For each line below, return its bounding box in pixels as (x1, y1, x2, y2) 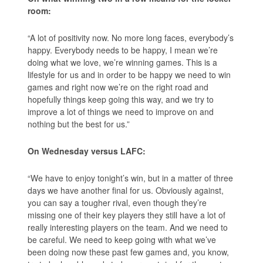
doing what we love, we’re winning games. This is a (28, 56, 218, 69)
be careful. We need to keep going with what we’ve (28, 234, 217, 246)
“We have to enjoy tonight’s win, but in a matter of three (28, 172, 234, 184)
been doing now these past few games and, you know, (28, 246, 230, 258)
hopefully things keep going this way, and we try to (28, 93, 214, 106)
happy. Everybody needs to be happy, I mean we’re (28, 44, 218, 56)
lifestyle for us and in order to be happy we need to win (28, 69, 231, 81)
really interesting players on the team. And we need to (28, 221, 228, 234)
